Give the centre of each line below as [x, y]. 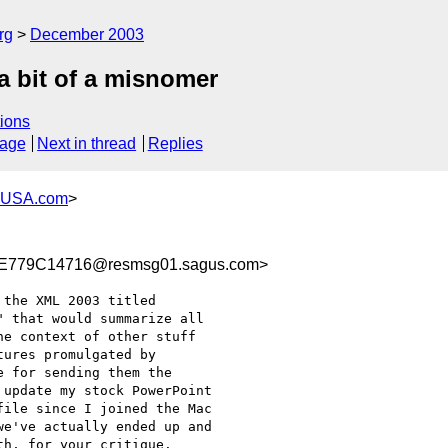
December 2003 [87, 34]
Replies [175, 144]
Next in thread [87, 144]
